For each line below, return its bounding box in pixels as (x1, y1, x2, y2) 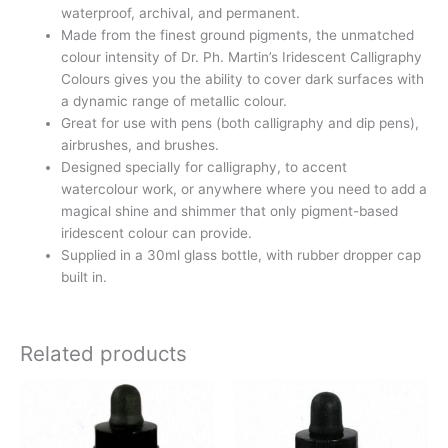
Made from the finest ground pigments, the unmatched (61, 26, 415, 43)
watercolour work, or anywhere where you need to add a (61, 180, 428, 197)
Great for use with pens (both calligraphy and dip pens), (61, 114, 420, 131)
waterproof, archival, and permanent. (61, 4, 301, 21)
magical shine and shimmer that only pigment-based (61, 202, 399, 219)
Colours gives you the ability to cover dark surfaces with (61, 70, 425, 87)
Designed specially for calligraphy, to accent (61, 158, 348, 175)
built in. (61, 268, 108, 285)
